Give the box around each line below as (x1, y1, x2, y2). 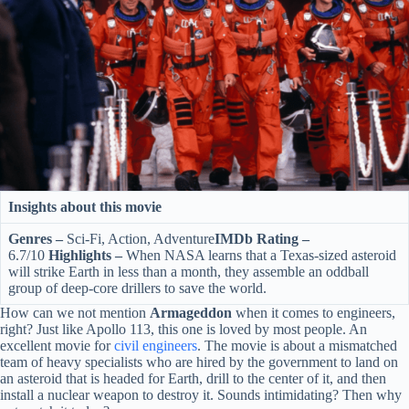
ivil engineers (121, 337, 197, 353)
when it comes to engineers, (232, 304, 395, 320)
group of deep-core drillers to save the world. (8, 279, 267, 296)
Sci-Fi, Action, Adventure (63, 230, 215, 246)
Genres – (8, 230, 63, 246)
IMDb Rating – (215, 230, 309, 246)
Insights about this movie (8, 198, 165, 215)
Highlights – (48, 246, 126, 263)
